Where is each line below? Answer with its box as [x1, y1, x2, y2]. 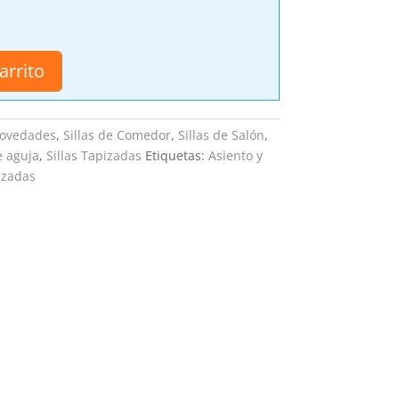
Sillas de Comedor [62, 126, 171, 144]
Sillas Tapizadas [45, 147, 142, 165]
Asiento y [208, 147, 263, 165]
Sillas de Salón [177, 126, 265, 144]
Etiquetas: [144, 147, 208, 165]
